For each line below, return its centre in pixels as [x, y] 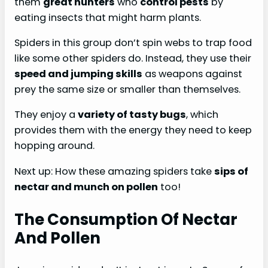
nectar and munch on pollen [86, 187]
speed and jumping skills [78, 74]
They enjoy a [46, 115]
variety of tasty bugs [132, 115]
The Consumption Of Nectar [126, 219]
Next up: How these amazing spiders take [114, 171]
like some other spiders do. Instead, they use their [133, 59]
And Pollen [57, 238]
